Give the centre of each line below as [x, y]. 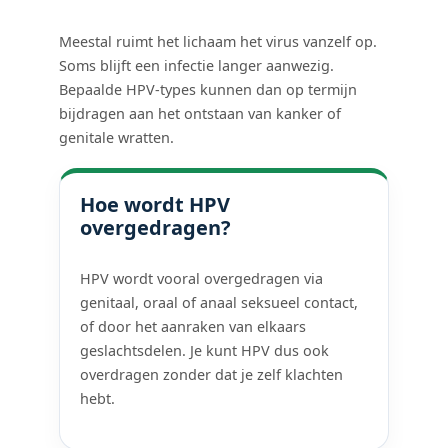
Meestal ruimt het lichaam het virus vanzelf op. [218, 41]
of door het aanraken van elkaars [193, 326]
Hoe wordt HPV [155, 204]
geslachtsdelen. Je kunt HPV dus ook [205, 350]
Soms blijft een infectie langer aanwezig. [197, 65]
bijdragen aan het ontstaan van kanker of [200, 113]
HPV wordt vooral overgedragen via [202, 278]
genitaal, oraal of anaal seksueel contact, [219, 302]
